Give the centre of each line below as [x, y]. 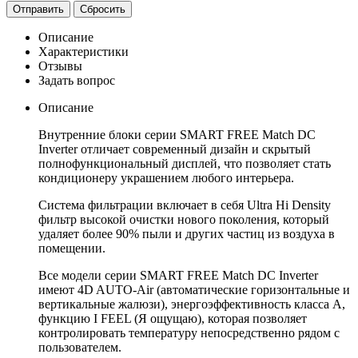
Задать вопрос [77, 81]
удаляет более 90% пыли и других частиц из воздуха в [187, 234]
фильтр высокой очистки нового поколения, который [184, 220]
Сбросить [103, 10]
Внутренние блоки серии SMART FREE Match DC [177, 135]
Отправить [38, 10]
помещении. [72, 249]
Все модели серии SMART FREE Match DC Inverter [178, 276]
